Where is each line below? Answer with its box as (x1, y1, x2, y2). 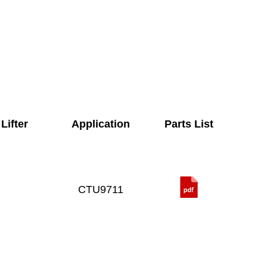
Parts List (164, 117, 213, 130)
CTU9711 (77, 183, 123, 195)
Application (71, 117, 130, 130)
